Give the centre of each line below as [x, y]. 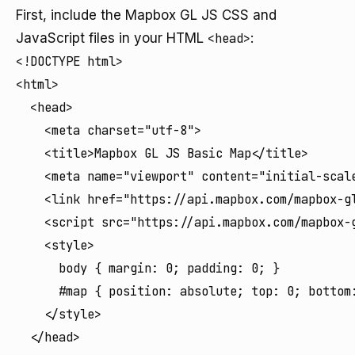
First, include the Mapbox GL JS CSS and [146, 15]
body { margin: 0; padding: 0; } [148, 268]
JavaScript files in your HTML [112, 38]
